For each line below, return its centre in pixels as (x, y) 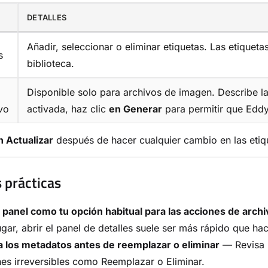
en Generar (135, 109)
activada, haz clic (68, 109)
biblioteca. (51, 63)
